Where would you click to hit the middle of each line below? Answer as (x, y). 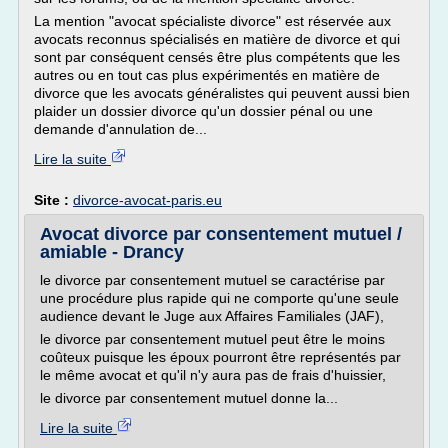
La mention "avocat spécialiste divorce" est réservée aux (212, 21)
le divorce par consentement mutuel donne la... (189, 398)
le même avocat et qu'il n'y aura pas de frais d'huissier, (213, 375)
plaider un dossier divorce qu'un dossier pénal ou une (203, 111)
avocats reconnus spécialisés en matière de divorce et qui (217, 39)
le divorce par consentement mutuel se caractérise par (212, 280)
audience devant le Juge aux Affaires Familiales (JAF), (212, 316)
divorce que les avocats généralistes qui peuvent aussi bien (222, 93)
